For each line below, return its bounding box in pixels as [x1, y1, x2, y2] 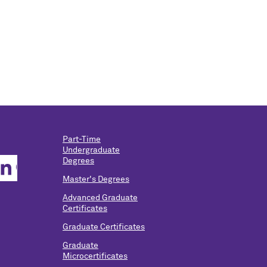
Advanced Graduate [63, 193, 138, 202]
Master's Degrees [63, 175, 129, 184]
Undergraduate [63, 146, 120, 155]
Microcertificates [63, 252, 128, 260]
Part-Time [63, 135, 101, 144]
